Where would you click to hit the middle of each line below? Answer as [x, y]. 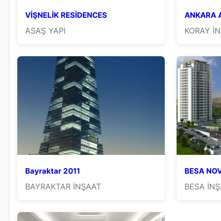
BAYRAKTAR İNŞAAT [63, 186]
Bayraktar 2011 [53, 171]
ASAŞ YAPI [45, 31]
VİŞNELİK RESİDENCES [66, 15]
